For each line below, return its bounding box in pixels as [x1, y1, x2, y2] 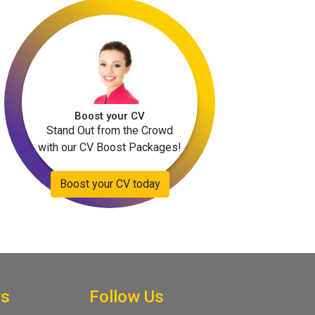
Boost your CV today [59, 177, 160, 191]
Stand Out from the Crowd [46, 123, 173, 137]
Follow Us [89, 287, 164, 307]
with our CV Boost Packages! [38, 140, 181, 154]
